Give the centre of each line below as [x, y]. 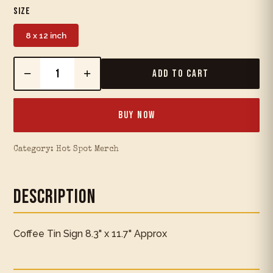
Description [55, 197]
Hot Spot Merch [87, 150]
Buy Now [136, 115]
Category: [35, 150]
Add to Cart [180, 74]
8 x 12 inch [46, 36]
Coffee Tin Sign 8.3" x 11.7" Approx [90, 234]
